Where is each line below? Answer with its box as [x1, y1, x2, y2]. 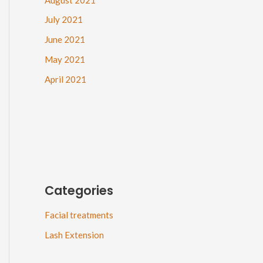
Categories [45, 181, 113, 199]
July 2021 [45, 14, 83, 25]
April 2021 [45, 73, 86, 85]
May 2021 [45, 53, 85, 65]
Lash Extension [45, 230, 104, 240]
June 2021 [45, 34, 85, 45]
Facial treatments [45, 210, 113, 221]
